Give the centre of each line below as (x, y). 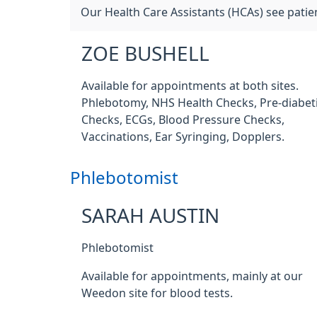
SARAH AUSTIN (150, 216)
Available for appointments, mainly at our (192, 276)
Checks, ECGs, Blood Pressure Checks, (183, 120)
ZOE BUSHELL (145, 54)
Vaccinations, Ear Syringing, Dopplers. (183, 137)
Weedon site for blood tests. (157, 293)
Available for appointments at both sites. (190, 86)
